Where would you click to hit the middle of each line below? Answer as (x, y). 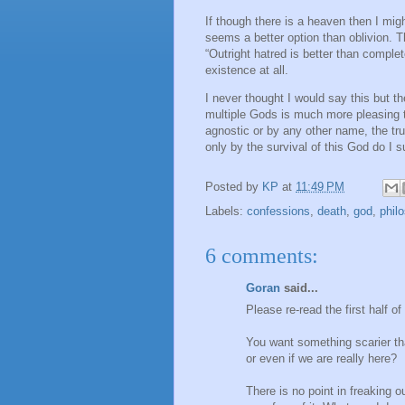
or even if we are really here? (321, 359)
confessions (278, 211)
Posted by (234, 186)
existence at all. (247, 70)
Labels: (226, 211)
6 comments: (262, 255)
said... (299, 287)
